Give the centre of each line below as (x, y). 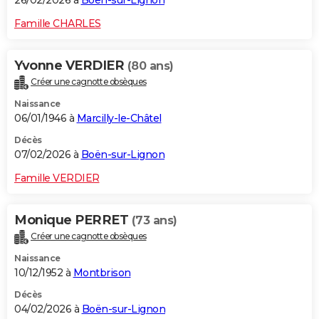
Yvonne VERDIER (71, 66)
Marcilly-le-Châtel (119, 119)
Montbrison (102, 272)
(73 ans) (154, 221)
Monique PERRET (73, 220)
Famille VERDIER (57, 178)
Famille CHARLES (58, 24)
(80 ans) (150, 66)
